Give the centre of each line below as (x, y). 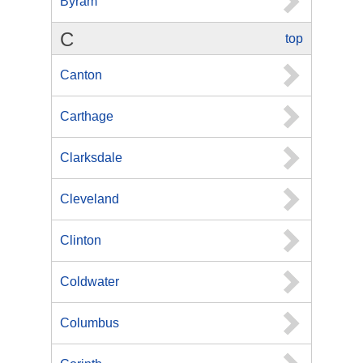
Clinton (81, 240)
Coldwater (90, 282)
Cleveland (90, 199)
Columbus (90, 323)
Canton (81, 75)
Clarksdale (91, 158)
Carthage (87, 116)
